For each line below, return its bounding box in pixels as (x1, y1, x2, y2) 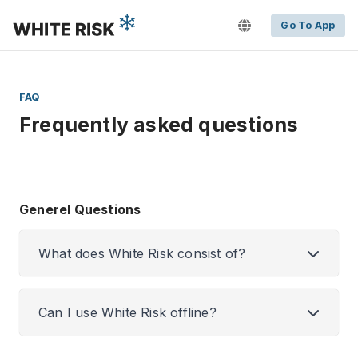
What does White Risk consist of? (38, 245, 246, 261)
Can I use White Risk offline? (38, 304, 217, 320)
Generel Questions (19, 201, 141, 217)
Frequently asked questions (19, 113, 299, 137)
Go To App (280, 18, 336, 31)
